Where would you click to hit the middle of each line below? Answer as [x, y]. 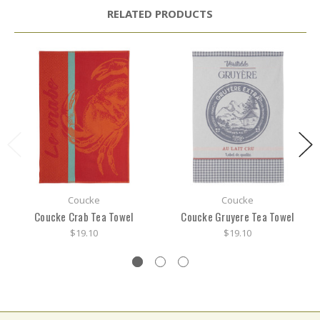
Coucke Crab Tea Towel [84, 217]
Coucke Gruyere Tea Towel [237, 217]
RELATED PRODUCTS [160, 14]
